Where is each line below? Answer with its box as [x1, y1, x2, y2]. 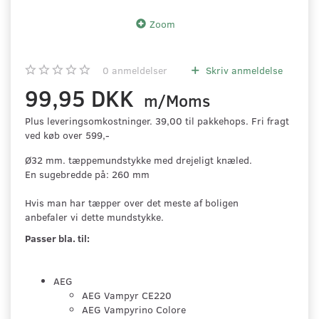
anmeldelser [109, 63, 167, 78]
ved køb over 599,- [25, 128, 110, 142]
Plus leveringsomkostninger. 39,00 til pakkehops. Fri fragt [25, 114, 289, 128]
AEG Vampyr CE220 [82, 288, 172, 303]
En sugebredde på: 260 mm [25, 167, 150, 182]
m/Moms [140, 90, 210, 112]
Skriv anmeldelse [203, 63, 283, 78]
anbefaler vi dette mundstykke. [25, 210, 164, 224]
